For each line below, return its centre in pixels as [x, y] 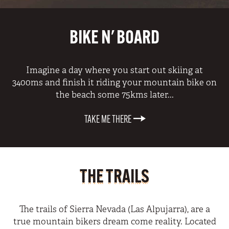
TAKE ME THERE [108, 120]
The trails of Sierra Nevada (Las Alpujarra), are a [114, 209]
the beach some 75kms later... [114, 95]
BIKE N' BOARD [114, 39]
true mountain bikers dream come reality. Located [114, 222]
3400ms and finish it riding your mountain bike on [114, 83]
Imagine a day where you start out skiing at [114, 70]
